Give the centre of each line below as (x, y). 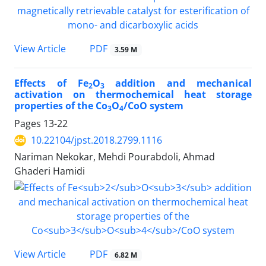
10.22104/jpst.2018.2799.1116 (96, 140)
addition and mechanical (178, 83)
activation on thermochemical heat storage (133, 95)
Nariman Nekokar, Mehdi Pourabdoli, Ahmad (115, 157)
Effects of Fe (51, 83)
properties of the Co (61, 106)
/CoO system (153, 106)
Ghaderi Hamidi (50, 171)
